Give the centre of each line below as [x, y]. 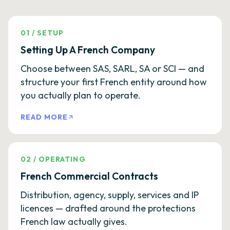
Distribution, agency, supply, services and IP [110, 195]
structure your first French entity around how [114, 82]
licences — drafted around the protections [108, 208]
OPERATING [62, 159]
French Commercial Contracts [89, 176]
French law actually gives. [74, 222]
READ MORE [44, 117]
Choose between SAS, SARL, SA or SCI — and [112, 69]
